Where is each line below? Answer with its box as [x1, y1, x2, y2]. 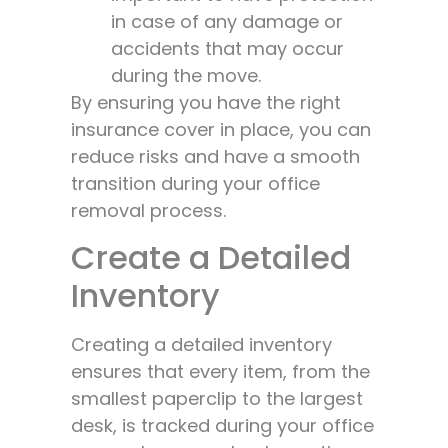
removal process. [71, 198, 226, 224]
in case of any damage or [111, 9, 343, 35]
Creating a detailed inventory [71, 331, 332, 357]
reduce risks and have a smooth [71, 144, 360, 170]
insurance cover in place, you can [71, 117, 371, 143]
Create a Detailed [71, 234, 351, 280]
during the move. [111, 63, 261, 89]
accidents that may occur [111, 36, 344, 62]
